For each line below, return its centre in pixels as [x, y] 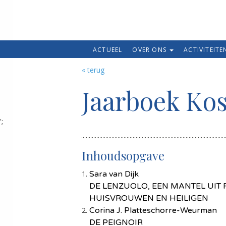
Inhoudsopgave [123, 155]
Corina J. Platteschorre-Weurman [153, 210]
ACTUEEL [108, 50]
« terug [93, 70]
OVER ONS [151, 50]
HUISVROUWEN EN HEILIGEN [149, 198]
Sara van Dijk [114, 174]
